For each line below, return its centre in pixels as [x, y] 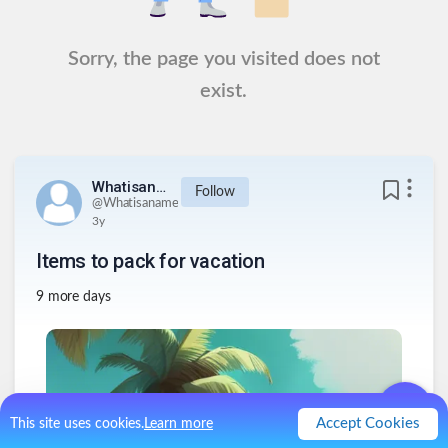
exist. [224, 91]
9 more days [73, 297]
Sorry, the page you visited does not [223, 59]
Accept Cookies [368, 423]
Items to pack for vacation [150, 261]
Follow [215, 192]
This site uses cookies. [77, 424]
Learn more [178, 424]
